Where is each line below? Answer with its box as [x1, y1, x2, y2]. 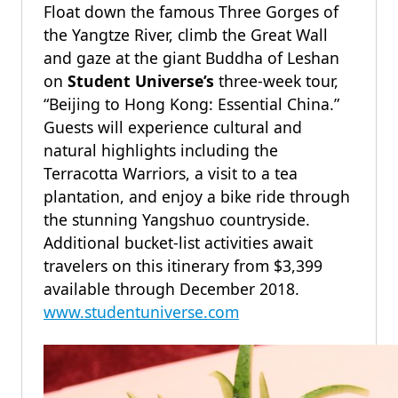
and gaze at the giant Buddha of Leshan [44, 47, 339, 68]
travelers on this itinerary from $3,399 [44, 255, 322, 276]
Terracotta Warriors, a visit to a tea [44, 163, 298, 184]
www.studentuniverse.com [44, 301, 239, 322]
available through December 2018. [44, 278, 299, 299]
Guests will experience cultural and [44, 116, 302, 138]
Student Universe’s [68, 70, 214, 92]
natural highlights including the [44, 139, 278, 161]
